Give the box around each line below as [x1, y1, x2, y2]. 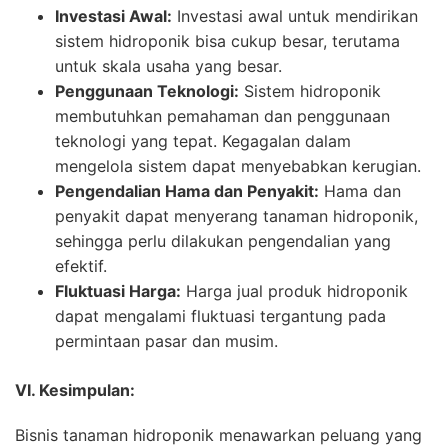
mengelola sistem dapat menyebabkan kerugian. [55, 155, 421, 176]
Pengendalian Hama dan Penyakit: [55, 180, 319, 201]
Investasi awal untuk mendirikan [172, 5, 418, 26]
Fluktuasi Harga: [55, 280, 181, 301]
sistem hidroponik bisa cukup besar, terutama [55, 30, 400, 51]
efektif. [55, 255, 107, 276]
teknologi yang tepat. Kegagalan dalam [55, 130, 351, 151]
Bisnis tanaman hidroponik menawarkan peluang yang [15, 424, 422, 445]
